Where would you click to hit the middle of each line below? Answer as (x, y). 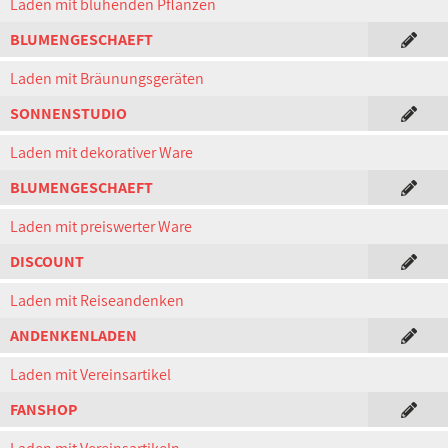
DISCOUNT (47, 261)
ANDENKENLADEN (73, 335)
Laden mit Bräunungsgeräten (107, 78)
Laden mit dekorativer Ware (101, 152)
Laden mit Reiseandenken (97, 300)
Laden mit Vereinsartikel (90, 374)
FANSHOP (43, 409)
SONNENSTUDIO (68, 113)
